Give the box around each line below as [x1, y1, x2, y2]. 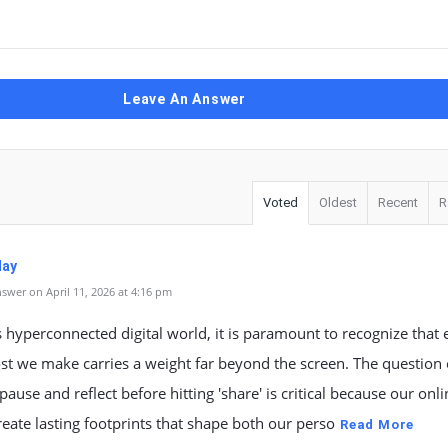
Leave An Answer [123, 91, 246, 107]
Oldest [319, 195, 357, 210]
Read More [340, 417, 415, 432]
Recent [378, 195, 418, 210]
